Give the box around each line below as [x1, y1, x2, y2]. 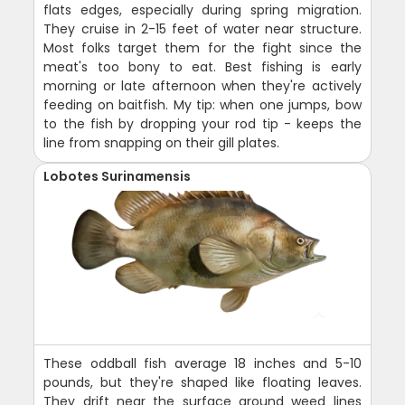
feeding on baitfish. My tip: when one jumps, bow [43, 95, 362, 114]
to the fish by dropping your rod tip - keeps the [43, 114, 362, 133]
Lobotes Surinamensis [43, 166, 192, 185]
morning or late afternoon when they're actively [43, 76, 362, 95]
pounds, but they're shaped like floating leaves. [43, 372, 362, 391]
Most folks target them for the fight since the [43, 38, 362, 57]
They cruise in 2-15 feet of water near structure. [43, 19, 362, 38]
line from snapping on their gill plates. [43, 133, 280, 152]
